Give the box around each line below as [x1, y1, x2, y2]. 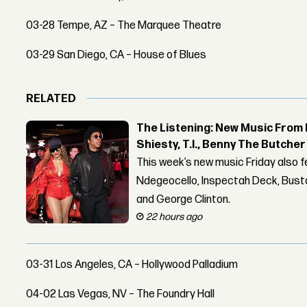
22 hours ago [146, 211, 203, 223]
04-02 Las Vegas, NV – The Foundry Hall [26, 288, 215, 302]
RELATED [26, 92, 77, 106]
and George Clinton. [136, 193, 231, 207]
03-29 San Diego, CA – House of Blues [26, 48, 207, 62]
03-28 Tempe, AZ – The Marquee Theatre [26, 19, 222, 32]
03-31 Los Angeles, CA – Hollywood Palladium [26, 258, 238, 272]
